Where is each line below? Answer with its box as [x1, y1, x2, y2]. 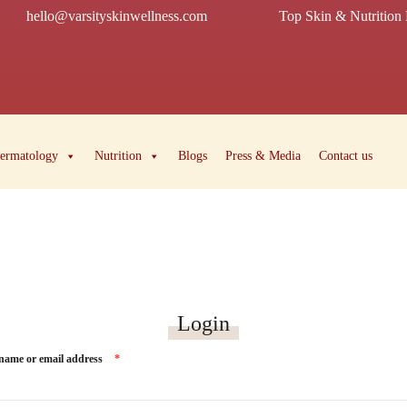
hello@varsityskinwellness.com [26, 8, 208, 24]
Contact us [319, 149, 372, 163]
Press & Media [225, 149, 301, 163]
